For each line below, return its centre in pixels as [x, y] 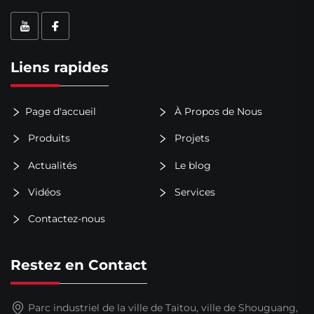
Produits [48, 138]
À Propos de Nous [217, 111]
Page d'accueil [61, 111]
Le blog [191, 165]
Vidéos [43, 192]
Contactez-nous [65, 219]
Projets [190, 138]
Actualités [51, 165]
